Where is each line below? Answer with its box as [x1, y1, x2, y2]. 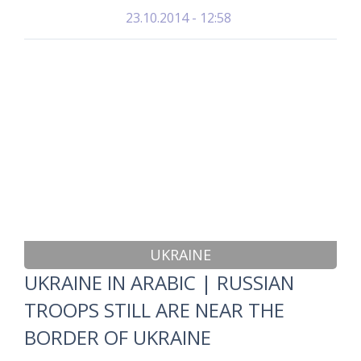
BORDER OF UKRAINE [24, 324, 211, 351]
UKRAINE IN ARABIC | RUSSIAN [24, 269, 294, 296]
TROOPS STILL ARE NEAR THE [24, 297, 284, 323]
